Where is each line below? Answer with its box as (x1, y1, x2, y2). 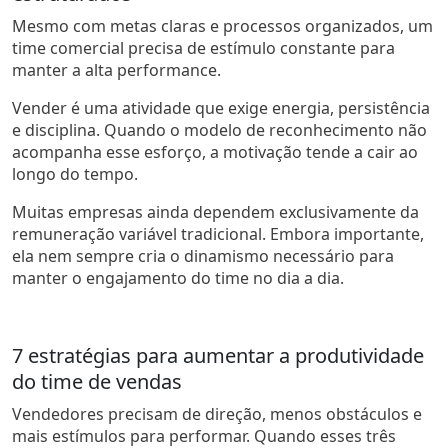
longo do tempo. (12, 162, 138, 185)
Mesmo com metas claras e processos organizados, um (12, 14, 433, 37)
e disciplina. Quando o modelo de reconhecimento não (12, 118, 427, 141)
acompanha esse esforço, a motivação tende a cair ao (12, 140, 418, 163)
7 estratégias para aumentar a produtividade (12, 341, 424, 369)
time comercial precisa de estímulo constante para (12, 36, 395, 59)
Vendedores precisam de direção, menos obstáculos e (12, 402, 422, 425)
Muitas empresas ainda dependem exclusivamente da (12, 200, 419, 223)
